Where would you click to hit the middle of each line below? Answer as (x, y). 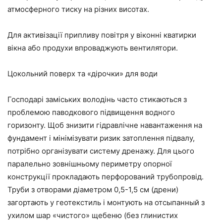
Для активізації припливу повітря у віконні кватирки (102, 35)
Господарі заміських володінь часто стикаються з (97, 100)
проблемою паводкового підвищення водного (91, 112)
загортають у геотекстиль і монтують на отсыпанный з (106, 203)
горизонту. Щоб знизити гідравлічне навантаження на (105, 125)
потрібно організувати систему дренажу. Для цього (101, 151)
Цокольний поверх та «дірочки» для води (83, 74)
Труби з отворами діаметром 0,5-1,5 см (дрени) (93, 190)
